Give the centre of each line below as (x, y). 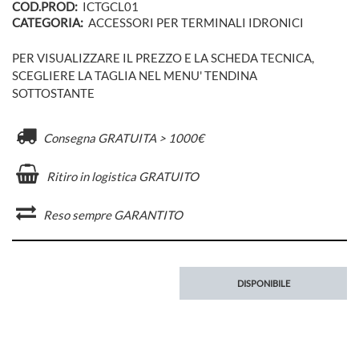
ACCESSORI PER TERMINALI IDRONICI (196, 22)
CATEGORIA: (48, 22)
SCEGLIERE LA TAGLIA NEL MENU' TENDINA (135, 76)
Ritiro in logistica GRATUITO (121, 177)
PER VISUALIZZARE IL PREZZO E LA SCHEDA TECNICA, (163, 58)
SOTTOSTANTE (53, 93)
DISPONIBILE (263, 284)
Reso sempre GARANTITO (112, 215)
